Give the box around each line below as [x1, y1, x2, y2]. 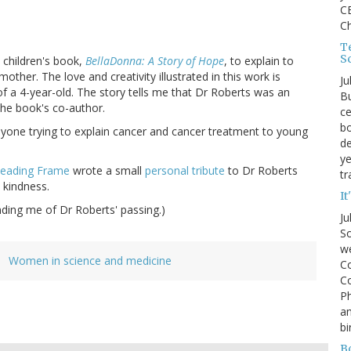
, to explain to [224, 53, 294, 69]
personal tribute [145, 163, 225, 179]
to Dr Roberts [225, 163, 298, 179]
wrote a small [70, 163, 145, 179]
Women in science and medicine [9, 253, 172, 269]
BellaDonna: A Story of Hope [85, 53, 224, 69]
